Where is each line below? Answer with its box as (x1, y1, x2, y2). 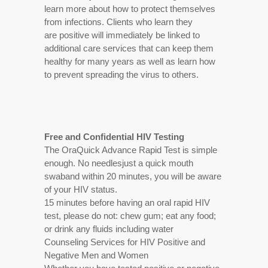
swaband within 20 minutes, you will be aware (44, 171, 221, 182)
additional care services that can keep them (44, 43, 214, 54)
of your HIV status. (44, 184, 117, 195)
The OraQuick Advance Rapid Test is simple (44, 145, 217, 156)
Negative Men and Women (44, 250, 148, 261)
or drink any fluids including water (44, 224, 173, 234)
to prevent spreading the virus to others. (44, 69, 199, 80)
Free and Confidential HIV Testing (44, 132, 184, 142)
